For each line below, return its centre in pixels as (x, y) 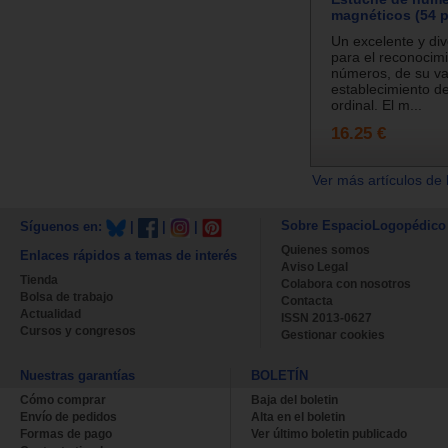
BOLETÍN (279, 376)
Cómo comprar (63, 400)
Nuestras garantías (77, 376)
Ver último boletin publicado (329, 434)
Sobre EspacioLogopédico (363, 226)
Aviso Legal (314, 267)
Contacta (307, 301)
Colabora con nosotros (346, 284)
